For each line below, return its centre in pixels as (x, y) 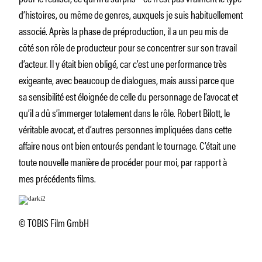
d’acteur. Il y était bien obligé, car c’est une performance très (123, 63)
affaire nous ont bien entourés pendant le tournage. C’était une (127, 145)
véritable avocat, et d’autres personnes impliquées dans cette (125, 128)
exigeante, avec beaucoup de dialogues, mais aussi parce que (126, 79)
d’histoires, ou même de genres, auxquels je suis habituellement (131, 14)
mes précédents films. (57, 177)
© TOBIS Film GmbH (54, 222)
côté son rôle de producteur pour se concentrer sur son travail (128, 46)
